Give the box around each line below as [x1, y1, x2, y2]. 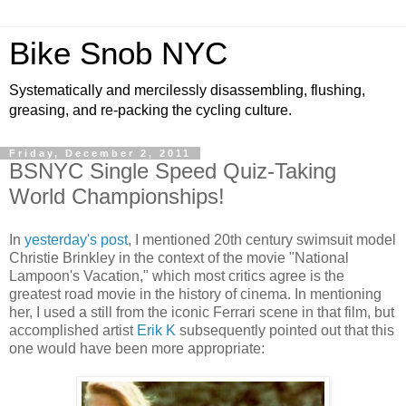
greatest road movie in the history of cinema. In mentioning [9, 285, 382, 302]
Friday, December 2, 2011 [9, 148, 191, 159]
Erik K [137, 322, 176, 338]
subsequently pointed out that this [176, 322, 394, 338]
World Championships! [9, 184, 225, 208]
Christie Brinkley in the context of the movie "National [9, 249, 349, 266]
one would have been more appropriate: [9, 340, 265, 356]
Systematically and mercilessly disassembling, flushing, [9, 82, 365, 98]
